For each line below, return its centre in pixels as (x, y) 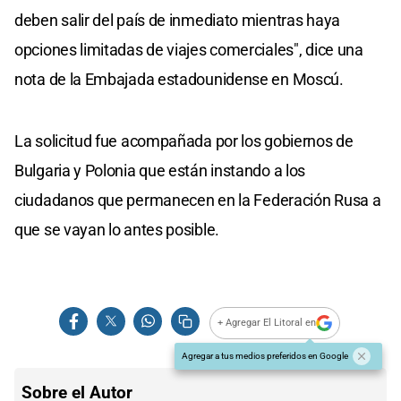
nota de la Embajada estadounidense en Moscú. (179, 79)
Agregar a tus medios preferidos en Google (265, 355)
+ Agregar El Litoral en (267, 323)
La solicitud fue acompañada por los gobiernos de (184, 141)
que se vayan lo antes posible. (117, 229)
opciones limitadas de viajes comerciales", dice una (189, 49)
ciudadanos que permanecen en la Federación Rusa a (198, 200)
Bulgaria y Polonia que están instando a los (160, 170)
